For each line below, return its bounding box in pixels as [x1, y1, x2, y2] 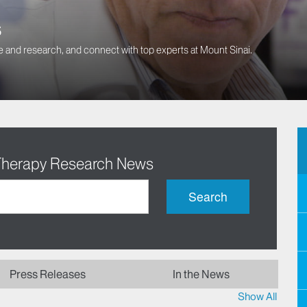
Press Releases [10, 267, 86, 282]
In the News [173, 267, 230, 282]
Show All [238, 290, 277, 304]
